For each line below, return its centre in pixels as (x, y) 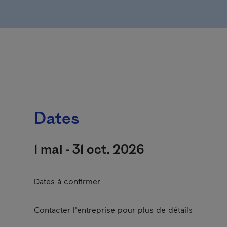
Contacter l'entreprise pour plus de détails (113, 210)
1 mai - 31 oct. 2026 (89, 150)
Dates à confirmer (67, 181)
